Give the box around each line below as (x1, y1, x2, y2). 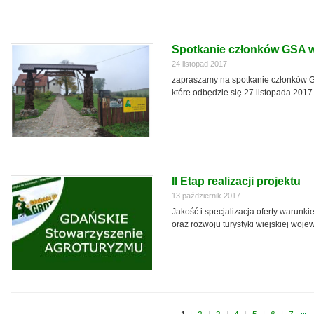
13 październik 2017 (172, 191, 240, 200)
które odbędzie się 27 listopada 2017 (172, 88, 313, 97)
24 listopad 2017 (172, 60, 227, 68)
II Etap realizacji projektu (172, 175, 301, 187)
